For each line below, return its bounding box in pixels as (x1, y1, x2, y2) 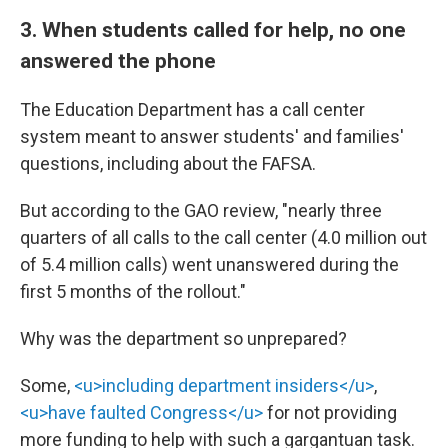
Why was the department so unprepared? (20, 328, 347, 349)
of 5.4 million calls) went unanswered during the (20, 254, 399, 275)
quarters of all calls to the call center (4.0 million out (20, 227, 427, 248)
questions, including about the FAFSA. (20, 153, 316, 174)
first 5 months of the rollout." (20, 281, 246, 302)
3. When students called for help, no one (20, 17, 406, 42)
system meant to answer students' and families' (20, 126, 404, 147)
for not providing (263, 402, 397, 423)
